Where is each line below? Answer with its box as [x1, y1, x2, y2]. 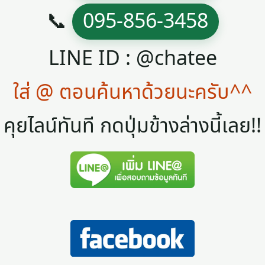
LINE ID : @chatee [48, 44, 217, 74]
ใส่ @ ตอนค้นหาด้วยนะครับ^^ [8, 77, 257, 108]
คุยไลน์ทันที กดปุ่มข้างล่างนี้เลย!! [4, 111, 261, 141]
